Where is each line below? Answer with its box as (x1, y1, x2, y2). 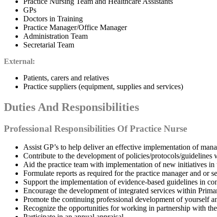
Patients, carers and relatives (23, 73, 109, 82)
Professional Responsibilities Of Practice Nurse (4, 123, 187, 134)
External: (4, 57, 35, 65)
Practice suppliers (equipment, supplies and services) (23, 82, 183, 91)
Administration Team (23, 31, 88, 40)
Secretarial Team (23, 40, 74, 49)
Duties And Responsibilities (4, 100, 139, 113)
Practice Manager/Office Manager (23, 23, 127, 31)
